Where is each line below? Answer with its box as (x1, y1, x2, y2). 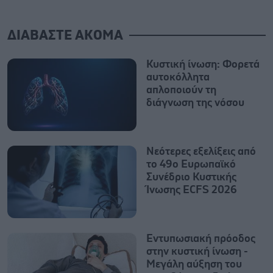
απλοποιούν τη (146, 84, 216, 96)
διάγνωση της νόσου (146, 97, 244, 108)
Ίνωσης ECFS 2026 (146, 184, 237, 196)
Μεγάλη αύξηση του (146, 259, 242, 270)
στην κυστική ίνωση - (146, 246, 248, 257)
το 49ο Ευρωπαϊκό (146, 158, 236, 170)
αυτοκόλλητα (146, 71, 210, 83)
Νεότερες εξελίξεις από (146, 146, 256, 157)
